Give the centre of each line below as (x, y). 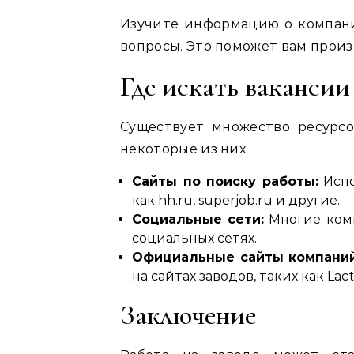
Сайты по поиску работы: (225, 181)
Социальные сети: (198, 219)
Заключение (188, 315)
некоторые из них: (185, 149)
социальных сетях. (194, 238)
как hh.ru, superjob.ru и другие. (236, 200)
